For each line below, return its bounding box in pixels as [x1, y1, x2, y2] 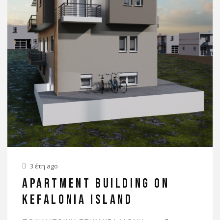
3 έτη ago [28, 162, 58, 171]
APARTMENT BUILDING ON [22, 176, 170, 192]
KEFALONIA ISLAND [22, 192, 133, 208]
